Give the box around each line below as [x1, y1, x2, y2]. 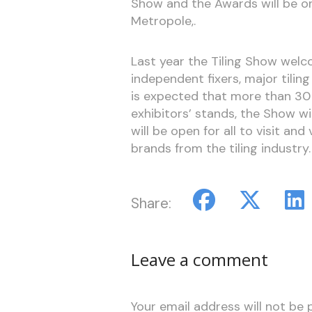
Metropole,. [130, 12, 199, 29]
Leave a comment [130, 247, 268, 271]
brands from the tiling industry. [130, 139, 311, 157]
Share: [130, 193, 171, 213]
